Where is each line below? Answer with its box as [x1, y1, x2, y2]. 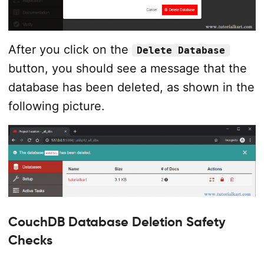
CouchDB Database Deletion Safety [8, 214, 226, 230]
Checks [8, 232, 52, 248]
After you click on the [8, 42, 132, 57]
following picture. [8, 99, 105, 114]
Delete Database [136, 45, 225, 57]
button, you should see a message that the [8, 61, 247, 76]
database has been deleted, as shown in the [8, 80, 255, 95]
